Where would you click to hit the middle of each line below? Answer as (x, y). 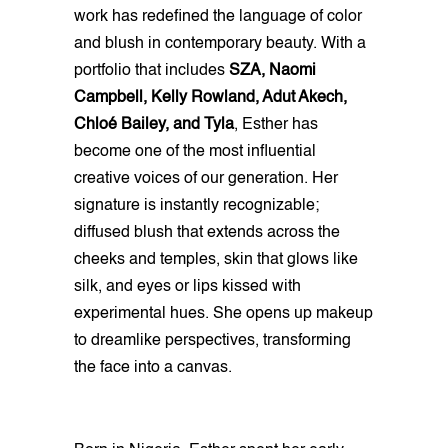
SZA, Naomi (272, 71)
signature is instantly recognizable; (196, 206)
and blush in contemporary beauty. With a (220, 44)
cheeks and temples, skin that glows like (216, 260)
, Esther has (276, 125)
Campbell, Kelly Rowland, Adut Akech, (210, 98)
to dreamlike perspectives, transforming (212, 341)
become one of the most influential (195, 152)
